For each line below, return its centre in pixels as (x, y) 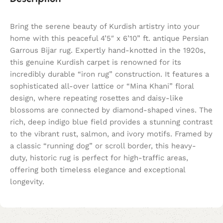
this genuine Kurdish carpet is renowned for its (96, 62)
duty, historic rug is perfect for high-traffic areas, (99, 158)
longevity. (27, 182)
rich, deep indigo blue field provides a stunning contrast (111, 122)
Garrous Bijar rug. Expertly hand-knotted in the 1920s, (108, 51)
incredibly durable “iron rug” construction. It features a (110, 74)
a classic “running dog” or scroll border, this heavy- (103, 146)
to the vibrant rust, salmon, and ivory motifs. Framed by (111, 134)
